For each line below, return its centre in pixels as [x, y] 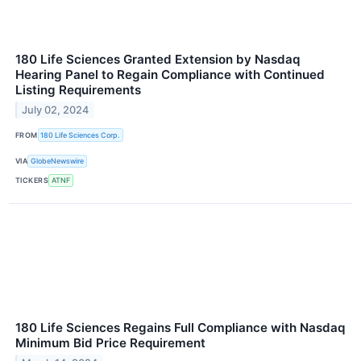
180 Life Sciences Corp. [81, 135]
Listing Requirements [78, 90]
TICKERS [32, 180]
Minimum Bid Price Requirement [110, 342]
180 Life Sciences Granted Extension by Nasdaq [158, 60]
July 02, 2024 [56, 110]
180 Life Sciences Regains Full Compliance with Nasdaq [180, 327]
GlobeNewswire [58, 161]
